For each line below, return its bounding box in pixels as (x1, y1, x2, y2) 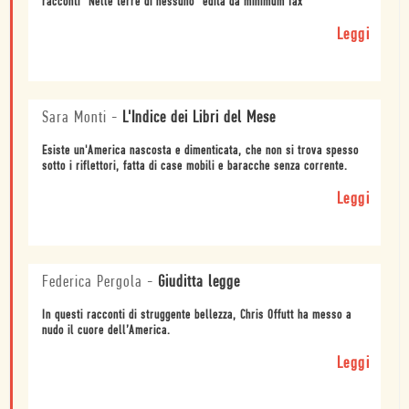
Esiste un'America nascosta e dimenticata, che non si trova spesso (42, 144, 359, 159)
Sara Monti (42, 110, 107, 128)
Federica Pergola (42, 274, 142, 292)
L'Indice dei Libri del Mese (122, 110, 276, 128)
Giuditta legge (158, 274, 240, 292)
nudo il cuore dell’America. (42, 324, 171, 339)
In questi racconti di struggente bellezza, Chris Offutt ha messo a (42, 309, 351, 323)
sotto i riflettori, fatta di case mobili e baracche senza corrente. (42, 160, 348, 174)
